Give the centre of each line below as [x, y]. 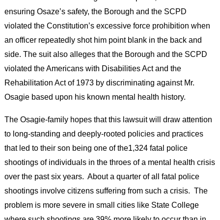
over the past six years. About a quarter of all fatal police [102, 176]
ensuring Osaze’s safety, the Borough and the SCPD [95, 12]
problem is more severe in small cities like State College [101, 205]
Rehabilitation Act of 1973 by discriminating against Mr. [99, 83]
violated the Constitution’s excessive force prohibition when [107, 26]
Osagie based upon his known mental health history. [95, 97]
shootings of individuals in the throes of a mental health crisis [110, 162]
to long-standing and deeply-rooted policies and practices [104, 133]
